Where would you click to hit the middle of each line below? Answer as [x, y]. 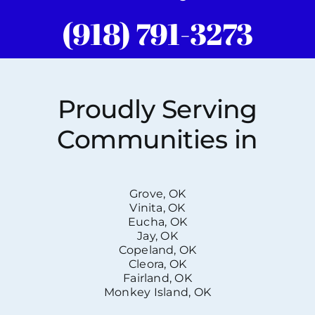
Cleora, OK [157, 264]
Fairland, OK [157, 278]
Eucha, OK [157, 222]
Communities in [157, 139]
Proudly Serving [157, 109]
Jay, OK [157, 236]
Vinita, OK [157, 208]
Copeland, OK [157, 250]
